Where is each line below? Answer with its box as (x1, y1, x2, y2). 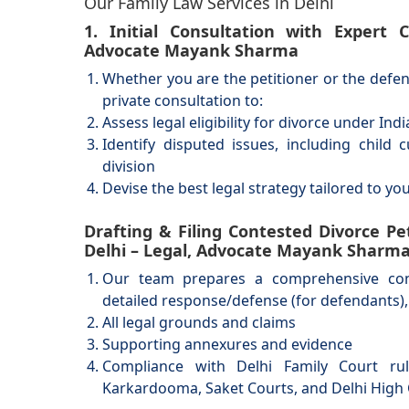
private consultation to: (102, 90, 263, 110)
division (102, 156, 155, 176)
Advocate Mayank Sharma (84, 39, 299, 61)
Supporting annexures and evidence (102, 334, 352, 354)
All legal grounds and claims (102, 312, 296, 332)
